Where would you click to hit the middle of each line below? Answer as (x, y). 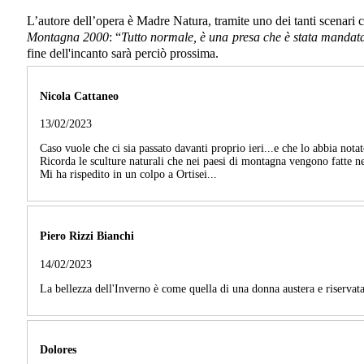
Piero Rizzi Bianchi (87, 236)
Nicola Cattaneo (79, 96)
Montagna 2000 (68, 37)
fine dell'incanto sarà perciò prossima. (123, 54)
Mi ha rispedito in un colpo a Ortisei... (128, 175)
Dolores (58, 350)
